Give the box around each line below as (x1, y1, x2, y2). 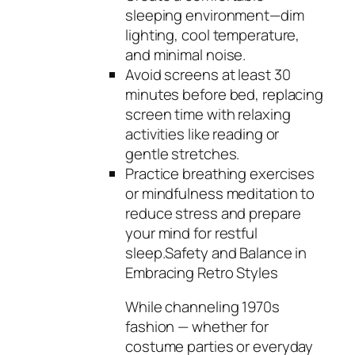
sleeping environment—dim (125, 4, 304, 25)
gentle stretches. (125, 143, 240, 164)
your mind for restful (125, 222, 258, 243)
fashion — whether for (125, 316, 269, 338)
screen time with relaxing (125, 103, 291, 124)
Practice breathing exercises (125, 162, 315, 184)
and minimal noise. (125, 44, 246, 65)
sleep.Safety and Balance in (125, 242, 307, 263)
